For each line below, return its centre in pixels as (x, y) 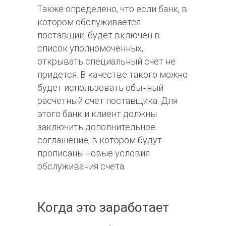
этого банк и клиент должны (97, 114)
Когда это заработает (103, 208)
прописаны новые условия (94, 153)
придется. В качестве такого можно (112, 75)
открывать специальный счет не (106, 62)
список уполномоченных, (90, 48)
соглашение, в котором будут (100, 140)
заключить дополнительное (96, 127)
